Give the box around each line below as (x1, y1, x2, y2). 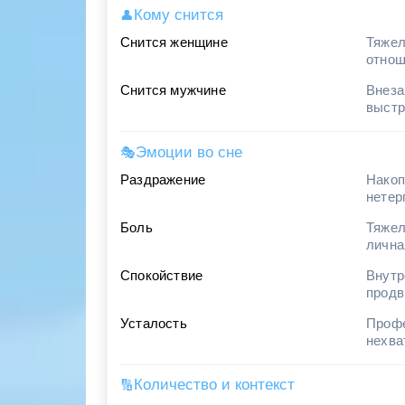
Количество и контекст (134, 376, 295, 394)
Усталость (120, 316, 187, 331)
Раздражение (120, 172, 206, 187)
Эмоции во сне (136, 143, 242, 161)
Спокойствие (120, 268, 203, 283)
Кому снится (134, 6, 223, 24)
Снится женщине (120, 35, 228, 51)
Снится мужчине (120, 83, 226, 99)
